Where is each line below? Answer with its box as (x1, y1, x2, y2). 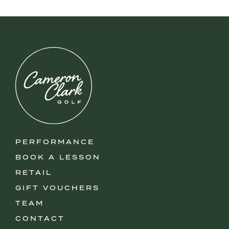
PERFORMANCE (15, 137, 95, 146)
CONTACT (15, 214, 65, 223)
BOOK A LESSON (15, 152, 101, 162)
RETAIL (15, 168, 52, 177)
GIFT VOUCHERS (15, 183, 100, 192)
